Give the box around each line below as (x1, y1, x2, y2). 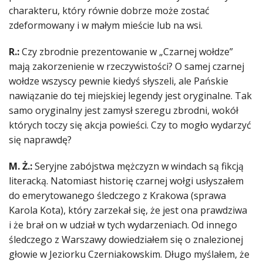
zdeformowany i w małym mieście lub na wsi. (9, 19, 203, 32)
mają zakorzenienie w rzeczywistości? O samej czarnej (9, 60, 244, 73)
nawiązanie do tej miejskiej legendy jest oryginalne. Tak (9, 89, 252, 103)
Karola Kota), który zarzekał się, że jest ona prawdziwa (9, 204, 247, 217)
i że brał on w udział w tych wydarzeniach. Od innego (9, 218, 237, 232)
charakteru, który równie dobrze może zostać (9, 4, 210, 18)
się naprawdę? (9, 133, 72, 147)
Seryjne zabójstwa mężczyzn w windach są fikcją (35, 160, 244, 173)
